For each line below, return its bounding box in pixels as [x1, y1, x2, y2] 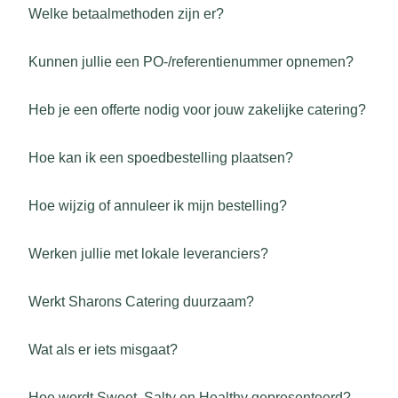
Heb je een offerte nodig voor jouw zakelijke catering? [28, 102, 366, 117]
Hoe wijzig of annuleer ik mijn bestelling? [28, 198, 287, 213]
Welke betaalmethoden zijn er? [28, 6, 224, 21]
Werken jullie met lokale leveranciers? [28, 246, 268, 261]
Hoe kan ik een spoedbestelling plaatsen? [28, 150, 293, 165]
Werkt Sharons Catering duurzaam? [28, 294, 254, 309]
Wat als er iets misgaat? [28, 342, 178, 357]
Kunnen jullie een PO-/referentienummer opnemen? [28, 54, 354, 69]
